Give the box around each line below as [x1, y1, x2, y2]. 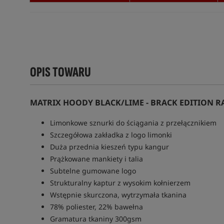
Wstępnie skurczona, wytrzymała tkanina [49, 190, 186, 199]
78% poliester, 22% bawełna [49, 202, 143, 211]
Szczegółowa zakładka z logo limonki [49, 130, 172, 139]
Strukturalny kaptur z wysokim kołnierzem [49, 178, 190, 187]
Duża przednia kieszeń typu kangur [49, 142, 169, 151]
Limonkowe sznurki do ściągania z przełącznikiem [49, 118, 216, 127]
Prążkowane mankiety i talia [49, 154, 143, 163]
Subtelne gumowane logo [49, 166, 136, 175]
